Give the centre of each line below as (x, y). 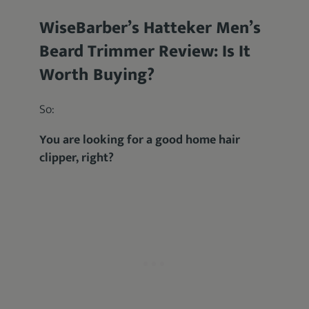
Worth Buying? (97, 75)
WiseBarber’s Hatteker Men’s (150, 28)
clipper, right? (77, 158)
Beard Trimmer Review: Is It (145, 51)
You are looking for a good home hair (140, 140)
